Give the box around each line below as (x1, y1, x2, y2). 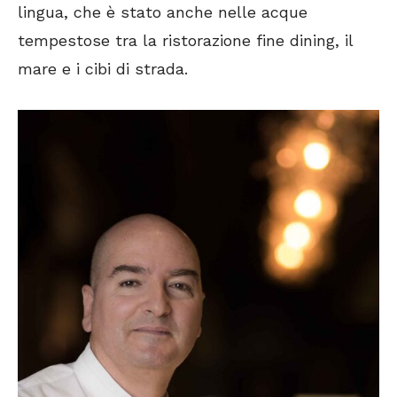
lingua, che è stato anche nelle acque (18, 3, 307, 22)
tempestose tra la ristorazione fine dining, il (18, 31, 353, 51)
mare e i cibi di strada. (18, 59, 188, 79)
